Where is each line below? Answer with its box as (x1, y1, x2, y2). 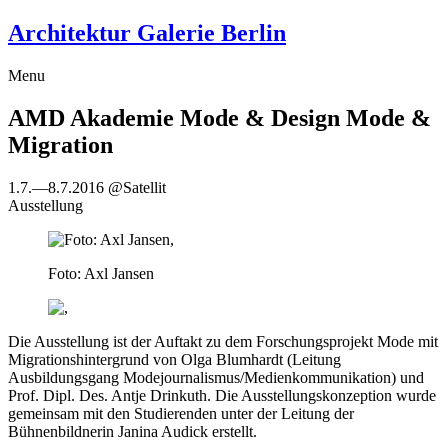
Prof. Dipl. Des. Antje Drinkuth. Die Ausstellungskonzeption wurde (8, 386, 436, 404)
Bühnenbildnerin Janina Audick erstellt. (8, 422, 257, 440)
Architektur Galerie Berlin (8, 19, 286, 46)
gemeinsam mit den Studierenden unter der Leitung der (8, 404, 354, 422)
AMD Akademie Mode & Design (8, 104, 346, 131)
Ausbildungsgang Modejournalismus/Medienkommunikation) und (8, 368, 424, 386)
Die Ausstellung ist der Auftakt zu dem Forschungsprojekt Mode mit (8, 332, 438, 350)
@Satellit (108, 178, 166, 196)
